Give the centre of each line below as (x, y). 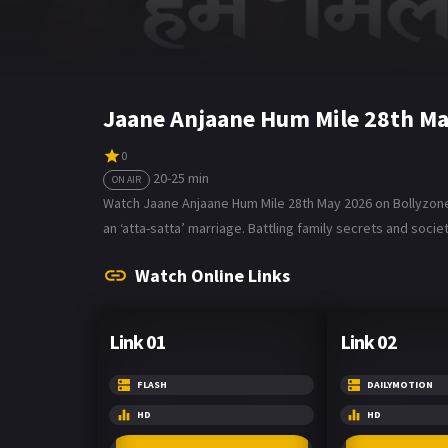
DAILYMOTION (399, 384)
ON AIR (126, 179)
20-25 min (181, 177)
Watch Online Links (212, 275)
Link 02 (368, 341)
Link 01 (138, 341)
